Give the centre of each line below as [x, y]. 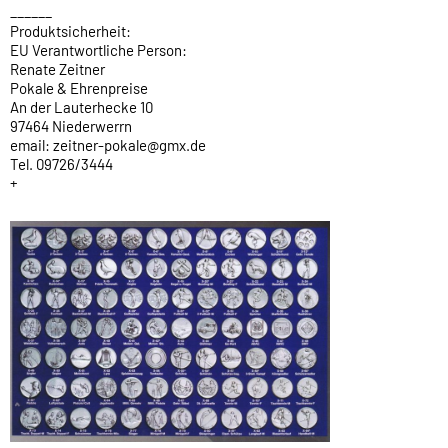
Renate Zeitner [57, 69]
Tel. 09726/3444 [61, 164]
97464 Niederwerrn [71, 126]
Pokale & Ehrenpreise [79, 88]
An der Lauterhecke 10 [81, 107]
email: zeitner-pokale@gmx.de [108, 145]
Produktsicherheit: [70, 31]
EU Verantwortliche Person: [98, 50]
